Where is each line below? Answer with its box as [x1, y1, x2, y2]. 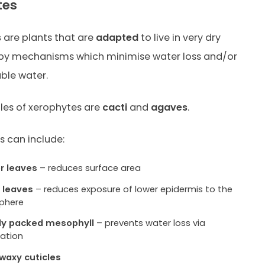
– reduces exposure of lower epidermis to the [33, 182, 233, 195]
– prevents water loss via [94, 216, 206, 230]
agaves [150, 101, 188, 115]
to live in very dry [138, 30, 221, 44]
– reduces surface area [37, 161, 141, 174]
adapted [95, 30, 138, 44]
